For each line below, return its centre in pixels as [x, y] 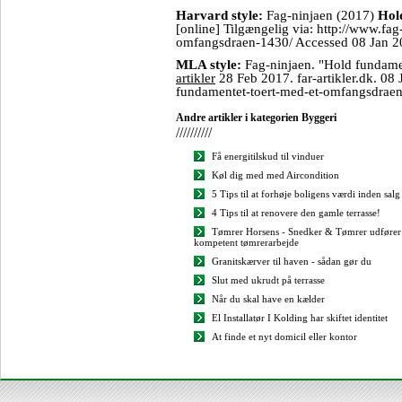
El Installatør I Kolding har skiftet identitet [300, 318]
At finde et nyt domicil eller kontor [284, 336]
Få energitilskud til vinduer [268, 156]
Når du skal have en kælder [268, 299]
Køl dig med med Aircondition [275, 175]
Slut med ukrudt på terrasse [268, 280]
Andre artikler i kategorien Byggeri [256, 118]
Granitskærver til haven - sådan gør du [292, 261]
